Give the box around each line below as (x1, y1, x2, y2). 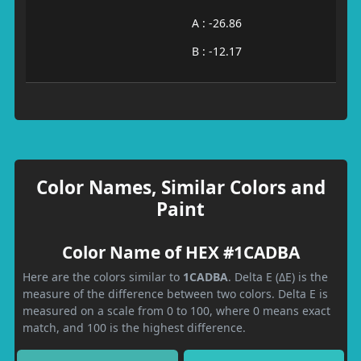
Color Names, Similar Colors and (35, 174, 326, 200)
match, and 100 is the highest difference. (23, 319, 246, 335)
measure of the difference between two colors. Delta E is (23, 285, 328, 301)
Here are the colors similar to (23, 268, 183, 284)
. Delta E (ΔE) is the (228, 268, 328, 284)
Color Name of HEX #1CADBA (61, 240, 300, 263)
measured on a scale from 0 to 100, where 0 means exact (23, 302, 330, 318)
